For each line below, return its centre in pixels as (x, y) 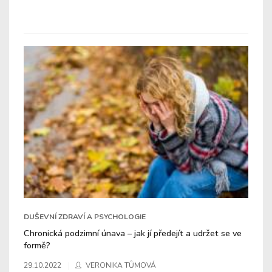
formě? (37, 245)
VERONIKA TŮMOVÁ (121, 265)
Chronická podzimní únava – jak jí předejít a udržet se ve (133, 233)
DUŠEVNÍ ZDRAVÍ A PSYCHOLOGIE (85, 216)
